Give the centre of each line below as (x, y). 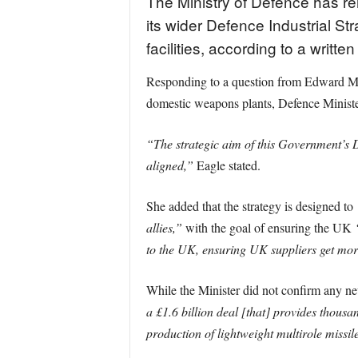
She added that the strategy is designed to (251, 206)
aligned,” (169, 165)
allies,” (164, 227)
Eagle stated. (227, 165)
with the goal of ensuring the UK (268, 227)
